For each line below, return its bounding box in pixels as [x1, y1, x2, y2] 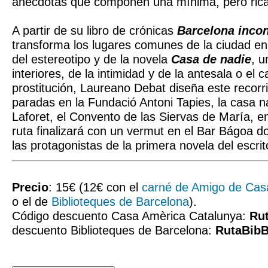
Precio [12, 180, 48, 194]
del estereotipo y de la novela [12, 53, 171, 66]
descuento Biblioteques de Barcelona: [12, 223, 215, 237]
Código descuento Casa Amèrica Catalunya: [12, 209, 249, 223]
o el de [12, 194, 51, 208]
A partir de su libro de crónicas [12, 24, 177, 37]
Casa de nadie [171, 53, 251, 66]
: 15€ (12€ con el [48, 180, 142, 194]
